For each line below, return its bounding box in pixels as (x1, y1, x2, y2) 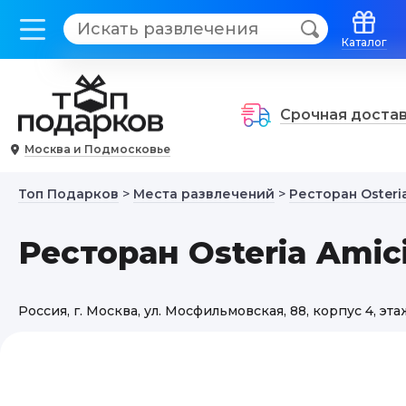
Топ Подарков (18, 186, 119, 202)
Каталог (342, 35, 387, 49)
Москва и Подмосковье (24, 142, 170, 156)
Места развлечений (133, 186, 275, 202)
